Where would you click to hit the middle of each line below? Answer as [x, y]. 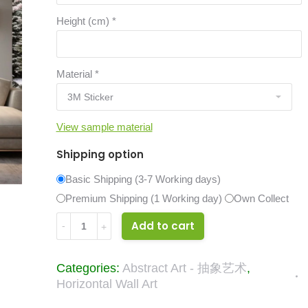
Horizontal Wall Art [107, 284]
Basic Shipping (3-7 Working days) [143, 179]
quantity [75, 240]
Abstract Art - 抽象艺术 [184, 268]
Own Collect [261, 198]
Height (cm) [84, 21]
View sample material [104, 127]
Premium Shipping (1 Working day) [143, 198]
